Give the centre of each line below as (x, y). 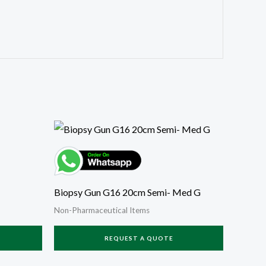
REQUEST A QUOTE (139, 238)
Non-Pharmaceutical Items (102, 210)
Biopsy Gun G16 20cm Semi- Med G (127, 192)
